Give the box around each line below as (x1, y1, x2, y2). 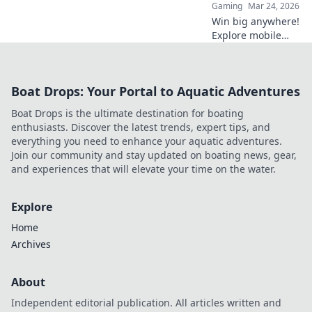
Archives (11, 237, 51, 251)
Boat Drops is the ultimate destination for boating (11, 106, 244, 120)
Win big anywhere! (212, 14, 299, 28)
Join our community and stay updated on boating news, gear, (11, 148, 297, 162)
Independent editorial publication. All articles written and (11, 295, 281, 309)
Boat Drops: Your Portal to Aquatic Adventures (11, 82, 300, 100)
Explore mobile (212, 28, 281, 42)
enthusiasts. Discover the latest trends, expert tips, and (11, 120, 270, 134)
